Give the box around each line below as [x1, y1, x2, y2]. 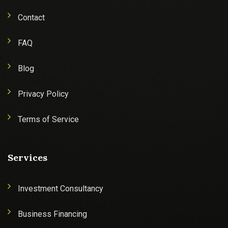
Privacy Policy [18, 89, 69, 99]
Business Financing [18, 209, 87, 219]
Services [8, 152, 47, 163]
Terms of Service [18, 115, 79, 124]
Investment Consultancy [18, 184, 103, 193]
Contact [18, 13, 45, 22]
